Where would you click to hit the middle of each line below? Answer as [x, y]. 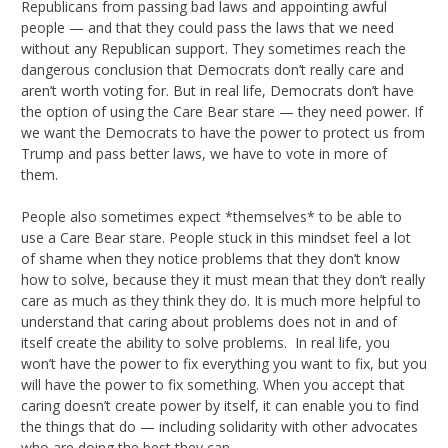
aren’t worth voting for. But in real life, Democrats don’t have [217, 90]
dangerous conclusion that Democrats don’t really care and [212, 69]
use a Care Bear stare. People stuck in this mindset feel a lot [216, 237]
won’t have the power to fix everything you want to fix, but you [224, 363]
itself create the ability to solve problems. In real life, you [205, 342]
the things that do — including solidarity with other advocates [219, 426]
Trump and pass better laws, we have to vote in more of [204, 153]
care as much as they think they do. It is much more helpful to [221, 300]
